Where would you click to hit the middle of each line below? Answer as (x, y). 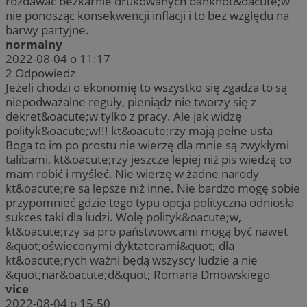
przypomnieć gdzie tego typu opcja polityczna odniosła (150, 203)
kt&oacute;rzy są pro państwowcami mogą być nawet (147, 232)
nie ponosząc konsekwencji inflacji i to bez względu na (147, 16)
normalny (34, 45)
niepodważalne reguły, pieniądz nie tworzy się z (131, 102)
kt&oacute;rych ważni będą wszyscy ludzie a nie (132, 260)
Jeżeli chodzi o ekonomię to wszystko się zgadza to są (146, 88)
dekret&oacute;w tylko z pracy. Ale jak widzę (124, 116)
